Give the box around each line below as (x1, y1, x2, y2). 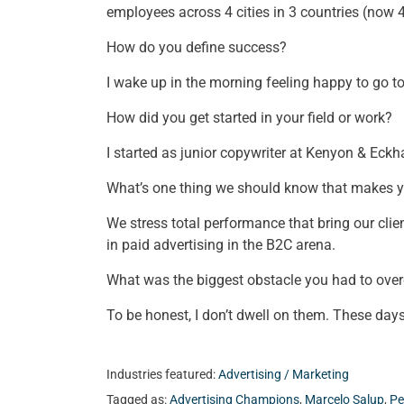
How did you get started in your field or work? (106, 108, 392, 126)
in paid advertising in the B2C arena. (106, 235, 335, 253)
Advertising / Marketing (218, 366, 349, 382)
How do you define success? (106, 38, 287, 56)
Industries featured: (106, 366, 218, 382)
